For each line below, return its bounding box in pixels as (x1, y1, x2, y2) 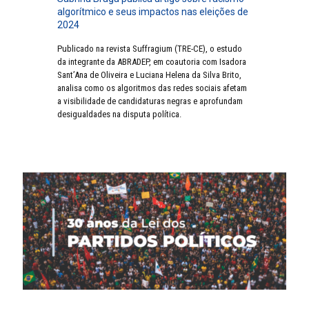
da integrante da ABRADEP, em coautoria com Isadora (57, 57, 246, 68)
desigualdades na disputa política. (57, 109, 181, 120)
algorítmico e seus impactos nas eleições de (57, 6, 248, 18)
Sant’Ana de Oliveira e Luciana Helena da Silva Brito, (57, 70, 241, 81)
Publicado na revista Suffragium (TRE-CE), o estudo (57, 43, 242, 54)
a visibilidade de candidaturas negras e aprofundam (57, 96, 243, 107)
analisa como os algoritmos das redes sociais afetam (57, 83, 247, 94)
